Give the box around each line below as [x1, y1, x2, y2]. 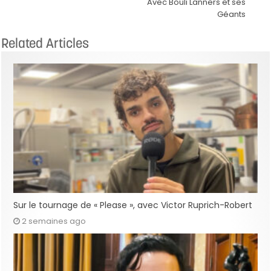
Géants [217, 8, 246, 20]
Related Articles [1, 34, 90, 51]
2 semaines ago [22, 215, 87, 227]
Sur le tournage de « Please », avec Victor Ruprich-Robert [13, 199, 253, 212]
